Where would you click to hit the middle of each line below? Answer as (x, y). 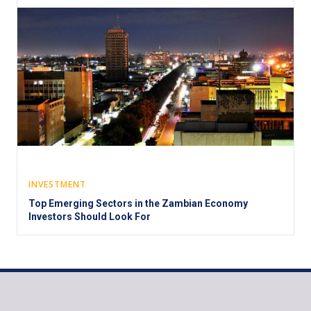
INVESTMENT (57, 184)
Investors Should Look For (90, 216)
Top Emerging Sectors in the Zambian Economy (138, 203)
